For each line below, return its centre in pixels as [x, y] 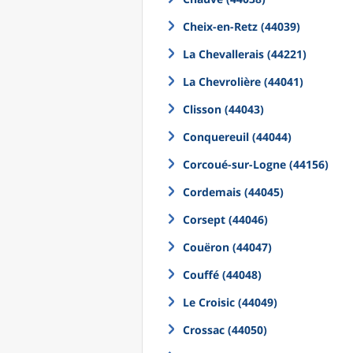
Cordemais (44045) [233, 192]
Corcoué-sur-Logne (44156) [256, 164]
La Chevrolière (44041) [243, 82]
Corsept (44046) [225, 219]
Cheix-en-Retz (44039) [242, 26]
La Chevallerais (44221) [245, 54]
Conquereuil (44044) [237, 137]
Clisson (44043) [223, 109]
